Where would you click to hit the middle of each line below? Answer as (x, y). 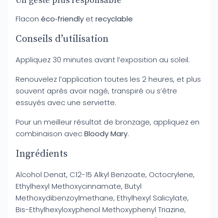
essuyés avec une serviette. (66, 102)
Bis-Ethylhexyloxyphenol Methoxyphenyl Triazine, (101, 209)
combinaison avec (50, 134)
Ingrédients (42, 154)
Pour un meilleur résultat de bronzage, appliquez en (108, 122)
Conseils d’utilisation (62, 39)
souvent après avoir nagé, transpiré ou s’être (96, 91)
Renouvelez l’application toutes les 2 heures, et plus (108, 79)
